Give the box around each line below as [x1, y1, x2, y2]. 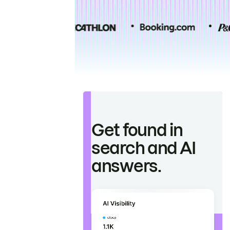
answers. [91, 157, 161, 176]
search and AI [91, 139, 196, 158]
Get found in [91, 121, 183, 140]
